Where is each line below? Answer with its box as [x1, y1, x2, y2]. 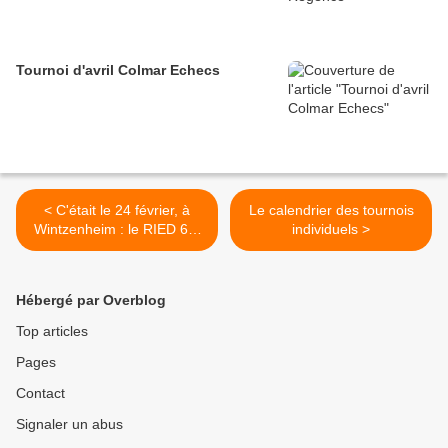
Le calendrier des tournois [248, 201, 414, 218]
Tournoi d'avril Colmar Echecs [16, 61, 220, 78]
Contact [16, 384, 65, 401]
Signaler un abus [16, 415, 123, 432]
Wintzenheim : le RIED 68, [34, 220, 200, 237]
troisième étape [68, 239, 166, 256]
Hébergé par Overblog [16, 291, 166, 308]
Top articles [16, 322, 88, 339]
